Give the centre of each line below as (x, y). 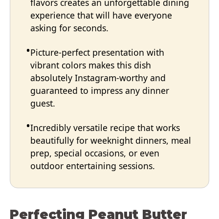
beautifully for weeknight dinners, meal (111, 141)
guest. (43, 103)
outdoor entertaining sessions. (93, 166)
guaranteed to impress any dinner (100, 91)
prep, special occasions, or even (95, 153)
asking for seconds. (69, 28)
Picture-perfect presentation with (97, 53)
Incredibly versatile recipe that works (105, 128)
